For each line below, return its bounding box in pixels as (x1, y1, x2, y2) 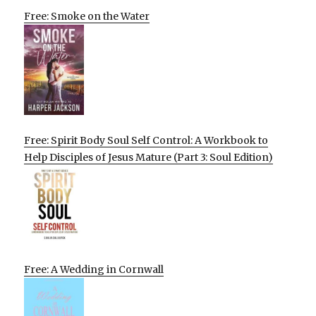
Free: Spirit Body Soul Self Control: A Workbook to (24, 134, 269, 147)
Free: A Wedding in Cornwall (24, 262, 164, 276)
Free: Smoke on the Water (24, 10, 150, 23)
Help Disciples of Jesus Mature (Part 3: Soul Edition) (24, 151, 274, 164)
